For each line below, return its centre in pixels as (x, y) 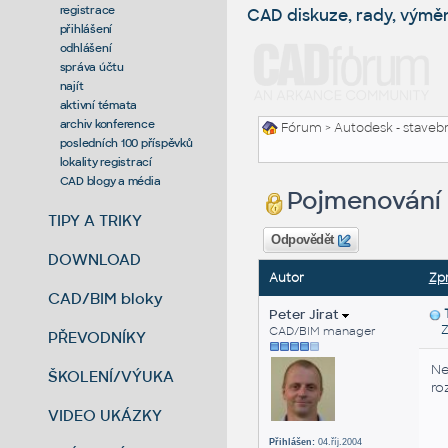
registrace (87, 9)
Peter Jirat (305, 315)
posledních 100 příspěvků (126, 142)
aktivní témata (98, 104)
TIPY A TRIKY (95, 220)
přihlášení (86, 28)
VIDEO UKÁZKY (105, 415)
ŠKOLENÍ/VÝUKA (111, 376)
